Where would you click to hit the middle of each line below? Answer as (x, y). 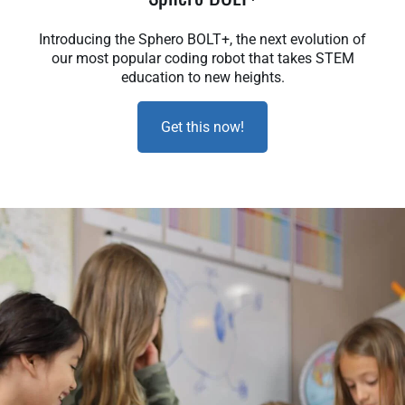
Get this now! (202, 127)
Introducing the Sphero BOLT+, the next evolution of (202, 39)
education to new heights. (202, 77)
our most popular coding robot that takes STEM (202, 58)
